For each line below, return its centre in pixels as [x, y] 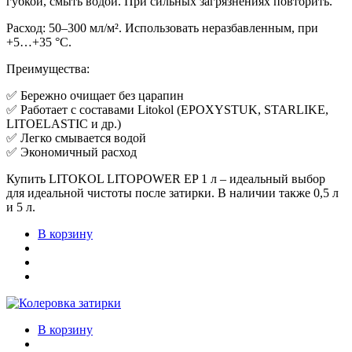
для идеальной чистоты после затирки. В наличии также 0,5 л [172, 193]
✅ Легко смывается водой [76, 138]
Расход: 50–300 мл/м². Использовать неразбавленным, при [162, 28]
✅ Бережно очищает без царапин [95, 96]
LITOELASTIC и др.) [64, 124]
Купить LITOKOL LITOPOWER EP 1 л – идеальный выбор [166, 179]
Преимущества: [48, 69]
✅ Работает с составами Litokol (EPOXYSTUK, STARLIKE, [167, 110]
